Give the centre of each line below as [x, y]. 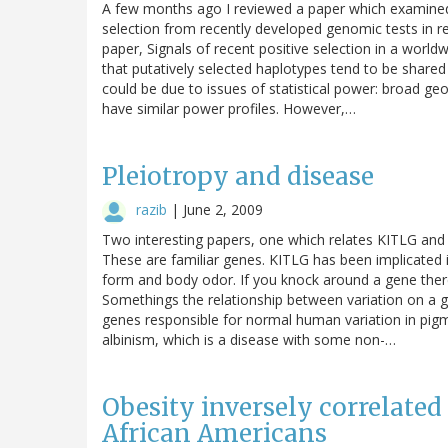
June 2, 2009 [223, 209]
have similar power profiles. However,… [229, 108]
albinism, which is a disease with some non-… [249, 339]
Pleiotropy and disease [238, 176]
